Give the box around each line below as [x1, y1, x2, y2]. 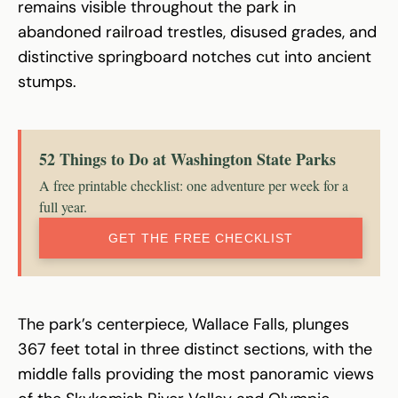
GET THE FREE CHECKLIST [107, 230, 294, 245]
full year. [39, 196, 87, 216]
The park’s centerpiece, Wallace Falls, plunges [18, 313, 349, 335]
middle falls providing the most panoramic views [18, 362, 374, 385]
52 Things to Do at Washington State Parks [39, 147, 336, 171]
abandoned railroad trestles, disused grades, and [18, 20, 377, 43]
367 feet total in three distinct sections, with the [18, 338, 372, 360]
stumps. [18, 70, 76, 92]
